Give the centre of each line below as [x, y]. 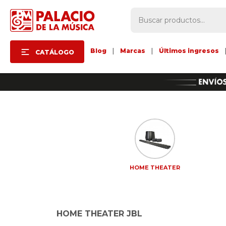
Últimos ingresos [189, 51]
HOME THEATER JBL [99, 214]
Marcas [133, 51]
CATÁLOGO [55, 52]
